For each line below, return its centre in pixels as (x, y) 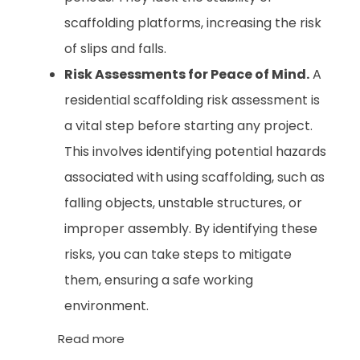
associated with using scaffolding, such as (194, 177)
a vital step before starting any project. (188, 125)
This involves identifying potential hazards (195, 151)
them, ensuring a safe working (159, 280)
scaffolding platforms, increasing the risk (193, 22)
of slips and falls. (115, 48)
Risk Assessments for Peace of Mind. (187, 74)
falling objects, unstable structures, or (183, 202)
